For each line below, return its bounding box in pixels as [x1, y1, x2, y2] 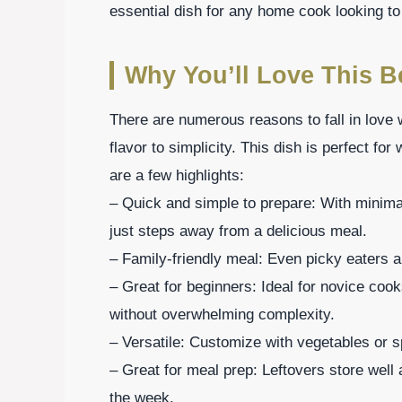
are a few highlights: [109, 166, 244, 184]
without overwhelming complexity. [109, 305, 335, 323]
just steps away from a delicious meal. [109, 222, 367, 240]
